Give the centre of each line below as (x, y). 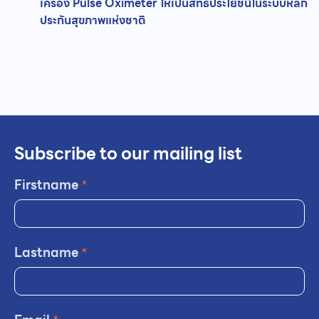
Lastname (48, 253)
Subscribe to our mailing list (128, 154)
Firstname (48, 185)
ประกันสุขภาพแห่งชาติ (93, 21)
